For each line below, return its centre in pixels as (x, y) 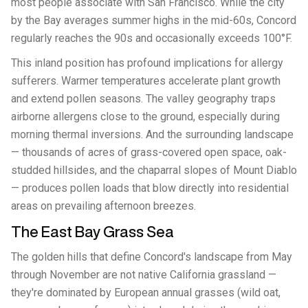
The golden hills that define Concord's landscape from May (152, 257)
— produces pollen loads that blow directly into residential (150, 188)
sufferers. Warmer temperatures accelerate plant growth (146, 81)
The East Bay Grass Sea (92, 232)
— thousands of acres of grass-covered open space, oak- (149, 152)
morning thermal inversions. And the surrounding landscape (152, 134)
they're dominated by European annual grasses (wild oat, (146, 293)
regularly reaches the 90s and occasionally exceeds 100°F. (152, 38)
